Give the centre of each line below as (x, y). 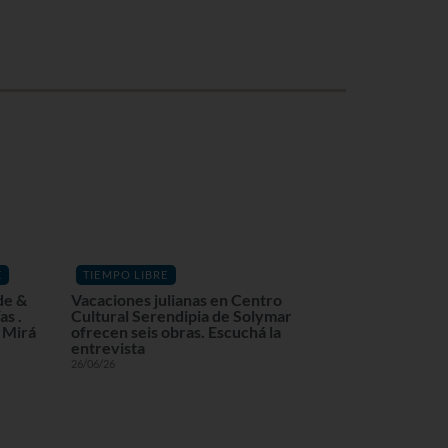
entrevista (108, 347)
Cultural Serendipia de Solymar (181, 315)
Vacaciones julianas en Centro (176, 299)
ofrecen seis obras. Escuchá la (176, 331)
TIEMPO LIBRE (126, 274)
